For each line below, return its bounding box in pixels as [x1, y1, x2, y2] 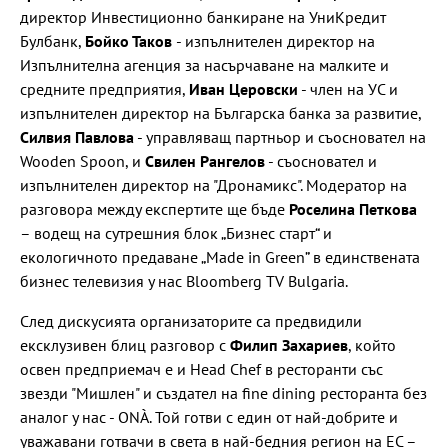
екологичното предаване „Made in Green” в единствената [20, 246, 420, 267]
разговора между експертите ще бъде [20, 198, 289, 219]
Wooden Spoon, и [20, 150, 145, 171]
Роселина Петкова [289, 198, 417, 219]
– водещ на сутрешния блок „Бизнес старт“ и [20, 222, 332, 243]
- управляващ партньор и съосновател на [134, 126, 426, 147]
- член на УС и [298, 78, 398, 99]
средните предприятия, [20, 78, 189, 99]
